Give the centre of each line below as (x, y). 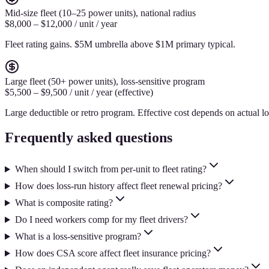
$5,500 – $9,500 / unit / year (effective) (79, 92)
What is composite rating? (64, 203)
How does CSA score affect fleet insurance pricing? (113, 253)
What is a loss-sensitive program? (78, 237)
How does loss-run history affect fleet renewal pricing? (118, 186)
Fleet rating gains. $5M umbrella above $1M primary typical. (120, 44)
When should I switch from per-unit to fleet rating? (110, 169)
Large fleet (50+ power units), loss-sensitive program (105, 81)
